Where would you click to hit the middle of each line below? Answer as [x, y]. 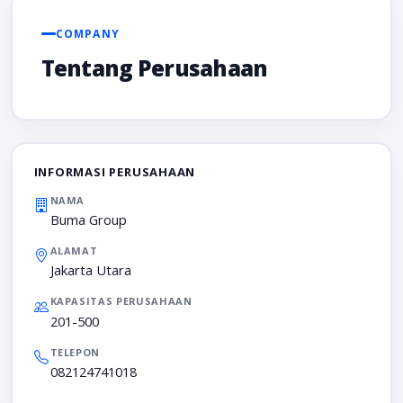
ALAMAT [74, 250]
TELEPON [75, 352]
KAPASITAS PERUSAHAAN [121, 301]
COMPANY [87, 33]
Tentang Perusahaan [154, 68]
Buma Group [88, 219]
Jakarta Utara [90, 270]
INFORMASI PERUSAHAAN [115, 171]
